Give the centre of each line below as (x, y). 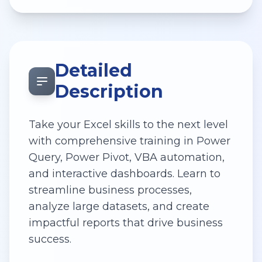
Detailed (94, 70)
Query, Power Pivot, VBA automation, (127, 157)
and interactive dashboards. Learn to (125, 173)
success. (50, 239)
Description (109, 91)
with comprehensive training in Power (130, 141)
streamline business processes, (110, 190)
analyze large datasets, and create (119, 206)
